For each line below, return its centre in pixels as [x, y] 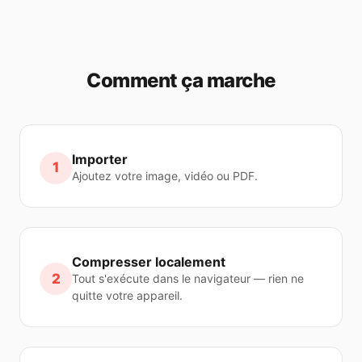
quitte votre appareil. [127, 295]
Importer [100, 159]
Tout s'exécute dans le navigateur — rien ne [188, 278]
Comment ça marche [181, 80]
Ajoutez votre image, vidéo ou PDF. [165, 176]
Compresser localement [149, 262]
